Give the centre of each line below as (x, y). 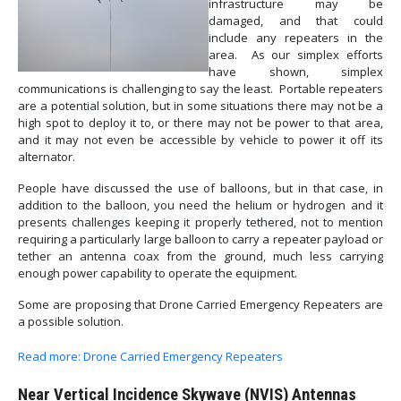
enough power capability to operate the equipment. (158, 273)
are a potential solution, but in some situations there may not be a (200, 105)
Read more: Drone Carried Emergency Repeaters (150, 356)
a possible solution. (71, 321)
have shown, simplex (296, 71)
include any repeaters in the (296, 37)
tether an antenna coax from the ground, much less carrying (200, 256)
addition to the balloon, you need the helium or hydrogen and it (200, 205)
